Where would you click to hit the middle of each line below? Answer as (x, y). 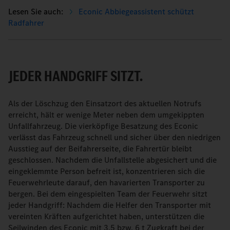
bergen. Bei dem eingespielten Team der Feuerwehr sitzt (108, 194)
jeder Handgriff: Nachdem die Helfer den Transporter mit (110, 205)
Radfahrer (26, 23)
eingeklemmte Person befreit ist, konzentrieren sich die (107, 171)
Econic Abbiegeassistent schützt (136, 12)
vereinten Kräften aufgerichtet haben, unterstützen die (106, 216)
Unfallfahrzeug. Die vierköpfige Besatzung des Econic (103, 126)
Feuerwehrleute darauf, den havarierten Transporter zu (107, 183)
